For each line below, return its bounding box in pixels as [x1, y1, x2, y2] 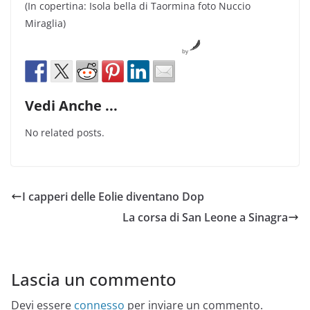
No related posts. [25, 126, 104, 139]
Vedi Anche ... [25, 96, 118, 115]
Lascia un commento [11, 268, 176, 291]
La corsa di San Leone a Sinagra [122, 210, 288, 225]
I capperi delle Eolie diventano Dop [22, 189, 204, 204]
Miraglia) [25, 17, 66, 30]
